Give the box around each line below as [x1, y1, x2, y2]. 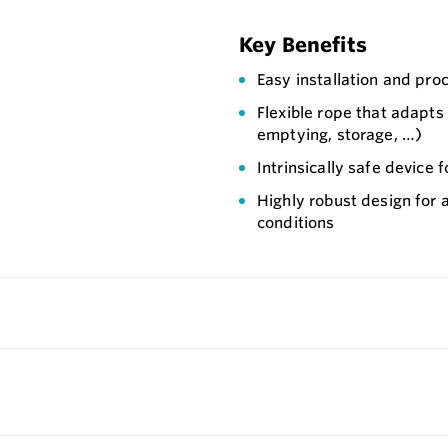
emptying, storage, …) [257, 125, 423, 145]
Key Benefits [239, 32, 367, 58]
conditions [257, 213, 335, 233]
